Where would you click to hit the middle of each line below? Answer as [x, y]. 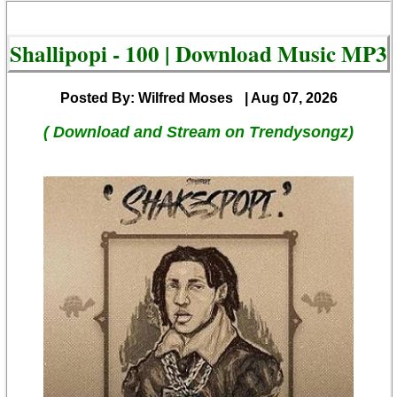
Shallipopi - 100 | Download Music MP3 [198, 54]
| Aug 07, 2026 [291, 98]
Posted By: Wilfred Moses [146, 98]
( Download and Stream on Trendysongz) [198, 132]
